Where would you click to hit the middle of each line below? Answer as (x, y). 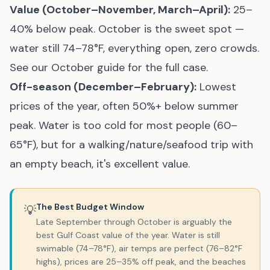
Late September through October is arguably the (134, 222)
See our (29, 67)
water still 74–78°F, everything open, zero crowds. (134, 48)
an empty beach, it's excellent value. (100, 164)
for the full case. (166, 67)
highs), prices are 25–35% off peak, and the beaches (141, 262)
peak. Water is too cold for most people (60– (124, 125)
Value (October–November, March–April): (120, 10)
